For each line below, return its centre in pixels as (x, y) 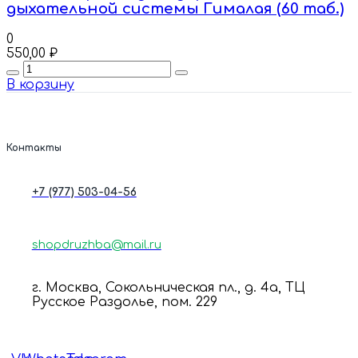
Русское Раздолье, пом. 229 (124, 302)
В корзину (40, 84)
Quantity (34, 67)
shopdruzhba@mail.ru (96, 245)
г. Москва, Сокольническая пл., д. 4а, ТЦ (168, 288)
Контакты (34, 149)
